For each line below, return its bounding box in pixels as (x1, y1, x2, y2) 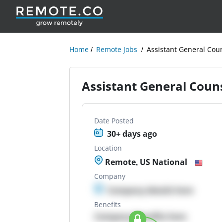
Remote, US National (103, 157, 188, 167)
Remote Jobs (96, 45, 138, 54)
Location (94, 143, 122, 153)
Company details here (107, 185, 194, 196)
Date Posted (94, 116, 134, 125)
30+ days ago (107, 128, 158, 139)
